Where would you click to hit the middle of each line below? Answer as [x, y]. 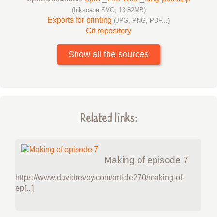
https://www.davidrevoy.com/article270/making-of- [100, 177]
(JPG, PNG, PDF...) [142, 20]
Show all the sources [108, 54]
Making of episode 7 [146, 160]
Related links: [108, 117]
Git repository [108, 31]
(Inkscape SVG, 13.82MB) [108, 10]
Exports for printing [81, 20]
